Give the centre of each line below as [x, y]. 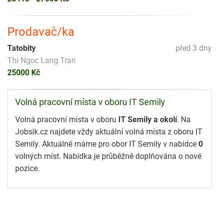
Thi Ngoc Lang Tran [42, 60]
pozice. [27, 168]
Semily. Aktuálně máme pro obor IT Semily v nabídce [107, 144]
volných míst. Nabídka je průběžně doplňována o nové [108, 156]
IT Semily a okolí [148, 119]
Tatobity [22, 48]
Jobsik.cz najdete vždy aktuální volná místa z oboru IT [109, 131]
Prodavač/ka [41, 32]
